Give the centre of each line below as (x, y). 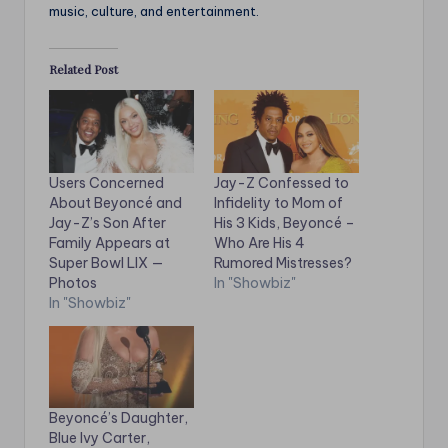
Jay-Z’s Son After (107, 222)
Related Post (83, 68)
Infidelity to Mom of (278, 202)
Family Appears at (109, 242)
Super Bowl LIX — (106, 262)
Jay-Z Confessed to (281, 182)
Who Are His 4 (259, 242)
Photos (73, 282)
